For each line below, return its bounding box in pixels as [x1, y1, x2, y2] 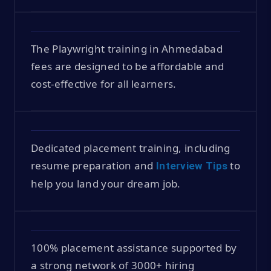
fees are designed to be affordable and [31, 59, 224, 73]
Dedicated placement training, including [31, 140, 230, 155]
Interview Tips [155, 159, 228, 172]
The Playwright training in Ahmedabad [31, 41, 223, 56]
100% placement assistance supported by [31, 240, 237, 255]
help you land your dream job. [31, 176, 181, 191]
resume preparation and [31, 158, 156, 172]
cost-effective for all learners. [31, 76, 177, 91]
